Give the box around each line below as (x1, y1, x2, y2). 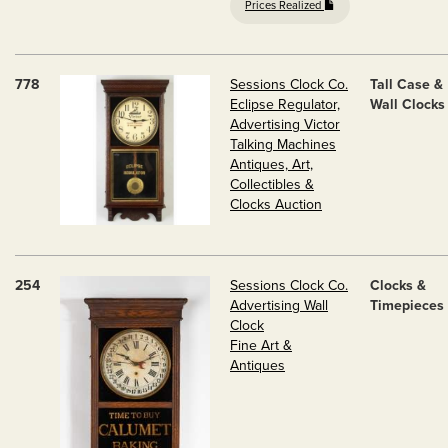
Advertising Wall (230, 297, 328, 314)
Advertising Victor (230, 116, 340, 133)
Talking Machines (230, 136, 336, 153)
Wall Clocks (370, 96, 445, 113)
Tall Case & (370, 76, 443, 93)
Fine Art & (230, 337, 292, 354)
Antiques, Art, (230, 156, 313, 173)
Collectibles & (230, 176, 314, 193)
